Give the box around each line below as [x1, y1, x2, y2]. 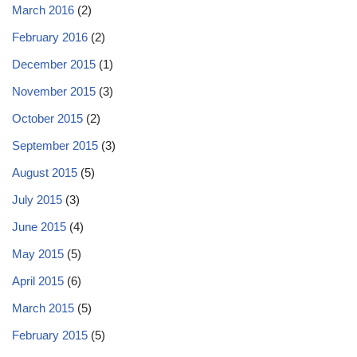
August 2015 [12, 166, 77, 179]
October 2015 [12, 112, 83, 125]
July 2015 [12, 193, 62, 206]
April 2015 [12, 274, 64, 288]
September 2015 [12, 139, 98, 152]
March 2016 [12, 3, 74, 17]
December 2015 [12, 57, 96, 71]
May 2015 [12, 247, 64, 261]
